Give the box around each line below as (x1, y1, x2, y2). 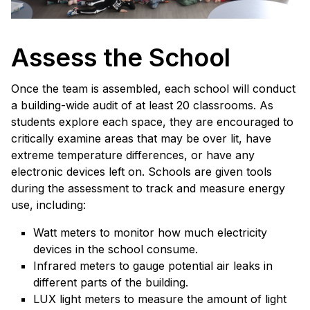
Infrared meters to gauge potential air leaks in (33, 259, 273, 273)
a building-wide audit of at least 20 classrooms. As (11, 98, 273, 113)
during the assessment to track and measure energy (11, 181, 285, 196)
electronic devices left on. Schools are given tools (11, 165, 272, 179)
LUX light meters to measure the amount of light (33, 292, 286, 307)
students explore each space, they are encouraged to (11, 115, 293, 129)
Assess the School (11, 42, 230, 73)
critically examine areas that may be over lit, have (11, 131, 271, 146)
